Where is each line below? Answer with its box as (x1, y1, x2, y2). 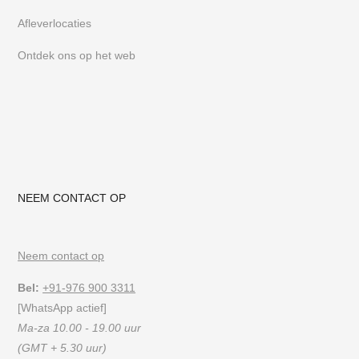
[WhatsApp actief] (18, 301, 107, 314)
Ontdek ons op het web (18, 49, 139, 62)
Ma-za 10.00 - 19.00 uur (18, 321, 142, 334)
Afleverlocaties (18, 17, 92, 30)
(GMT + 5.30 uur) (18, 341, 107, 354)
